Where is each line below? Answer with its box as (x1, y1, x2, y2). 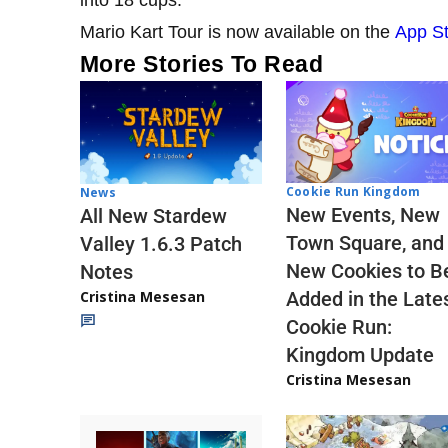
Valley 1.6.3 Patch (80, 231, 242, 256)
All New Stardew (80, 203, 227, 228)
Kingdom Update (286, 342, 434, 367)
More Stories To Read (80, 51, 324, 78)
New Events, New (286, 202, 440, 227)
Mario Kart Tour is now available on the (80, 22, 395, 43)
